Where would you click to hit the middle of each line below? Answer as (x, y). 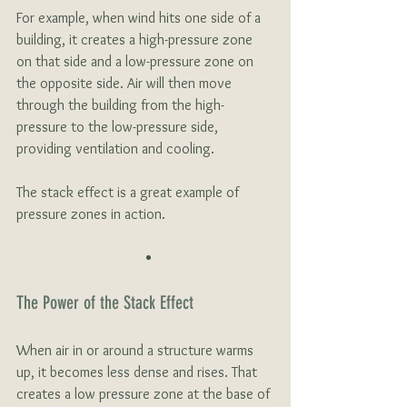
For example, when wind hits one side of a (140, 18)
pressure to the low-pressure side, (119, 127)
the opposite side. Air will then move (126, 84)
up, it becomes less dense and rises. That (139, 372)
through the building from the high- (120, 105)
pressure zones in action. (91, 214)
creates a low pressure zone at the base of (145, 394)
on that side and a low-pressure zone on (137, 62)
